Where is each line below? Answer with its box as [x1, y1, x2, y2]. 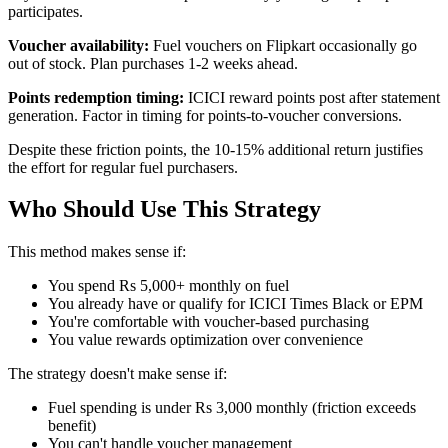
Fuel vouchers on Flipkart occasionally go [149, 36, 417, 54]
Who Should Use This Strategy [8, 196, 321, 223]
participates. [8, 2, 83, 20]
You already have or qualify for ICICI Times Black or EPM [48, 295, 423, 313]
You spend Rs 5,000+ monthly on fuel [48, 277, 289, 295]
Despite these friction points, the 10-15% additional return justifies [8, 140, 423, 158]
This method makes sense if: [8, 243, 186, 261]
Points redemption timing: [8, 88, 184, 106]
